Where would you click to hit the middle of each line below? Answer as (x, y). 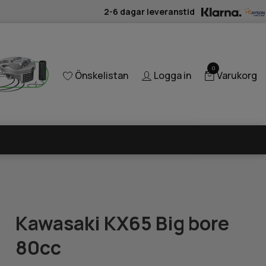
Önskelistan (102, 76)
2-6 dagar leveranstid (150, 11)
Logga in (172, 76)
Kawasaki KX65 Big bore (123, 223)
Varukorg (237, 76)
